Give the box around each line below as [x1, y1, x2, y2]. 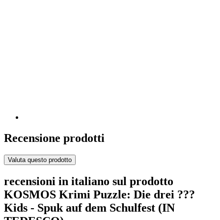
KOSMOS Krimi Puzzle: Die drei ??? [4, 188, 195, 201]
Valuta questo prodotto [8, 156, 72, 164]
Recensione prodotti [4, 132, 105, 144]
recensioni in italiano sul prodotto [4, 174, 173, 188]
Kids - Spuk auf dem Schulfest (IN [4, 201, 175, 214]
